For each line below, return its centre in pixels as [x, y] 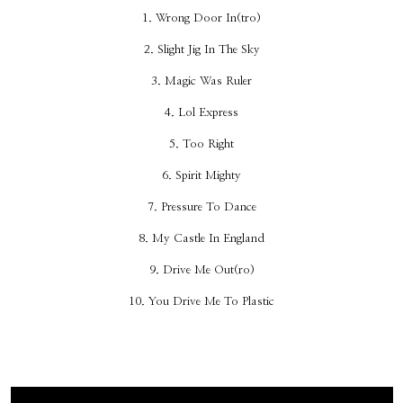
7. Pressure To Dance [201, 207]
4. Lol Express [201, 112]
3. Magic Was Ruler [201, 81]
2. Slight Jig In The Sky [201, 49]
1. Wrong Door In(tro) [201, 18]
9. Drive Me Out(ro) [201, 270]
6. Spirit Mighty [201, 175]
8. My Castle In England [201, 238]
